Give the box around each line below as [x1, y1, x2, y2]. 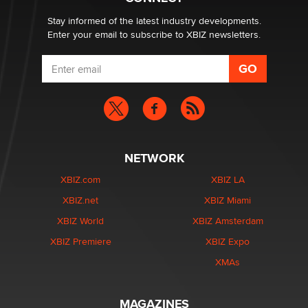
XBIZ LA [210, 173, 245, 186]
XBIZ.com [60, 173, 100, 186]
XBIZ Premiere [49, 234, 111, 248]
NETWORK [124, 149, 184, 167]
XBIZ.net [63, 193, 98, 207]
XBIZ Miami [204, 193, 251, 207]
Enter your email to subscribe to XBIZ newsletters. [47, 27, 261, 41]
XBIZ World [57, 214, 104, 228]
